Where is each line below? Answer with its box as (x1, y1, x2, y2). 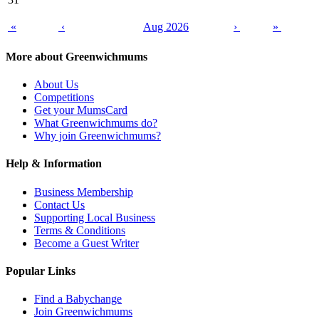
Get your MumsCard (34, 104, 127, 117)
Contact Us (34, 198, 85, 211)
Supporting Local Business (34, 211, 155, 224)
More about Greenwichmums (6, 50, 147, 63)
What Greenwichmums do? (34, 117, 157, 130)
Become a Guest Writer (34, 236, 139, 249)
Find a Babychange (34, 293, 122, 305)
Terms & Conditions (34, 224, 125, 236)
